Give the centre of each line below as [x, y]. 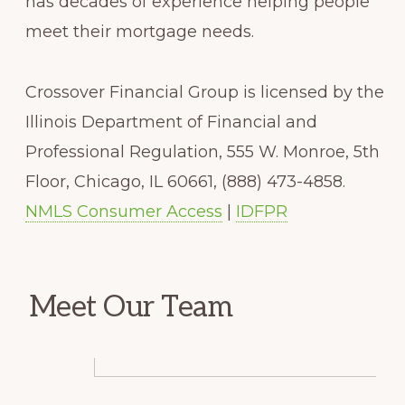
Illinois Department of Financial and [172, 122]
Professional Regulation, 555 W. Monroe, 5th [203, 151]
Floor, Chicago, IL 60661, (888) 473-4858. [186, 181]
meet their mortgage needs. [140, 31]
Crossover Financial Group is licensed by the [205, 92]
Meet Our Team [131, 307]
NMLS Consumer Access [124, 211]
